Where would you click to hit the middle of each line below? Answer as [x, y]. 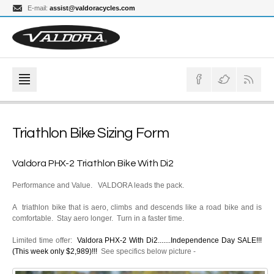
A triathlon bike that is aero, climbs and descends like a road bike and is [137, 207]
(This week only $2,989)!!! [55, 251]
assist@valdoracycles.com [92, 8]
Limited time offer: [45, 240]
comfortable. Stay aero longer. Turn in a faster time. [98, 218]
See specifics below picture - [146, 251]
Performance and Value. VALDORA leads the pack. [101, 185]
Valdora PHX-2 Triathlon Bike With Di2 [93, 163]
